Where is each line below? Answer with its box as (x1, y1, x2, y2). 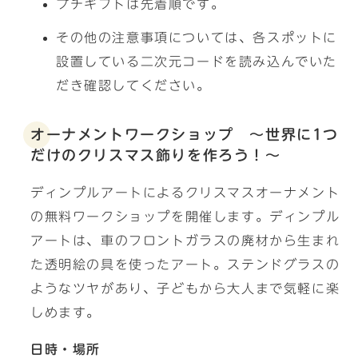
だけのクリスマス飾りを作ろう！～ (30, 149, 281, 162)
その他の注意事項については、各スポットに (56, 31, 337, 44)
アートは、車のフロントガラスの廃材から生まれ (30, 234, 340, 247)
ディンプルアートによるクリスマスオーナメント (30, 186, 340, 199)
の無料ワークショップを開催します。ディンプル (30, 210, 340, 223)
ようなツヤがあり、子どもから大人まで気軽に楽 (30, 282, 340, 295)
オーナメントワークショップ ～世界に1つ (30, 128, 339, 141)
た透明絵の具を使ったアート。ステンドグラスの (30, 258, 340, 271)
